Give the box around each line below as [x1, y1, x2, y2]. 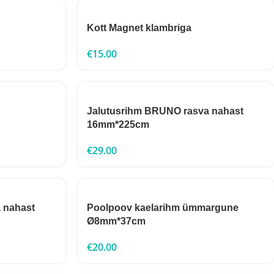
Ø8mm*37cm [87, 216, 146, 226]
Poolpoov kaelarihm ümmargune [87, 202, 239, 213]
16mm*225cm [87, 119, 149, 130]
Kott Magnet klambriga [87, 23, 191, 33]
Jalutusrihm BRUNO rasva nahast [87, 106, 243, 116]
